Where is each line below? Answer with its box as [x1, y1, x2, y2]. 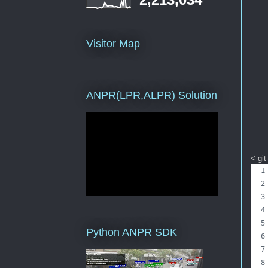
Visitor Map [86, 38, 140, 50]
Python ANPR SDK [86, 226, 177, 238]
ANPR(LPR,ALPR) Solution [86, 89, 217, 101]
